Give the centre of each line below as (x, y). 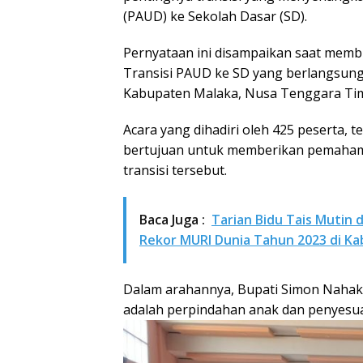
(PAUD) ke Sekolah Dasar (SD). (215, 16)
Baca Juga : (172, 219)
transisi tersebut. (175, 170)
